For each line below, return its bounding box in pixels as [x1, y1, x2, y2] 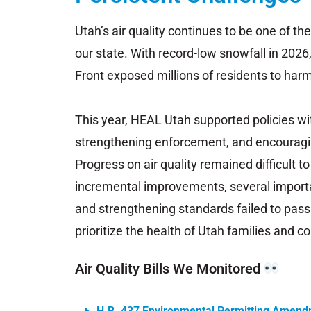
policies [253, 112, 297, 127]
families [227, 223, 274, 238]
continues [168, 23, 225, 38]
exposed [107, 67, 157, 83]
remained [200, 156, 255, 171]
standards [178, 201, 237, 216]
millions [157, 67, 202, 83]
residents [216, 67, 270, 83]
